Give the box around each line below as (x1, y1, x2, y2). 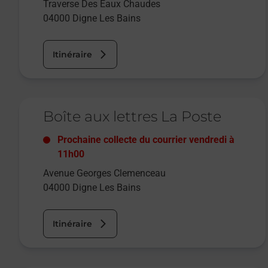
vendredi (189, 134, 227, 146)
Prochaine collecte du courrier (57, 134, 189, 146)
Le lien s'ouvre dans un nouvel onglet (19, 98, 185, 109)
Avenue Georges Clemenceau (43, 167, 166, 179)
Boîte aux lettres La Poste (43, 108, 221, 126)
